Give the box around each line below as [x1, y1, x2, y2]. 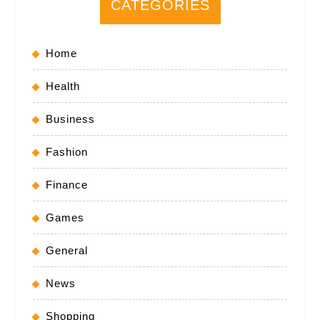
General [46, 244, 88, 256]
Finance [46, 178, 88, 191]
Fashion [46, 145, 88, 158]
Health [46, 79, 80, 92]
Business [46, 112, 95, 125]
